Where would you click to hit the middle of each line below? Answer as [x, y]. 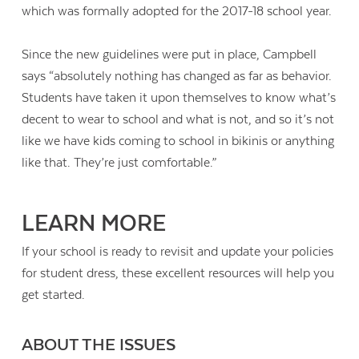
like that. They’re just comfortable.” [119, 163]
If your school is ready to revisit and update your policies [178, 252]
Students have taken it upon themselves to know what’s [179, 98]
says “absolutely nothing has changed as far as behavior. [177, 77]
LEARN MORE [94, 224]
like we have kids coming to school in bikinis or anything [178, 141]
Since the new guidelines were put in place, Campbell [169, 55]
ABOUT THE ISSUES [99, 346]
